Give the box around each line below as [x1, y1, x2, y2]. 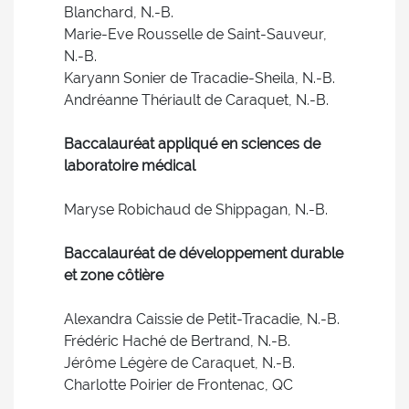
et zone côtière [64, 267, 163, 284]
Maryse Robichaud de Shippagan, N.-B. [64, 201, 328, 218]
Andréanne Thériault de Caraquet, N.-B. [64, 91, 329, 109]
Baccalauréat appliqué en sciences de [64, 135, 320, 152]
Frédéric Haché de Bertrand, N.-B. [64, 332, 290, 350]
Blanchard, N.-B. [64, 4, 173, 21]
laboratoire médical [64, 157, 195, 174]
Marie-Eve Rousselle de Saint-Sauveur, [64, 26, 327, 43]
